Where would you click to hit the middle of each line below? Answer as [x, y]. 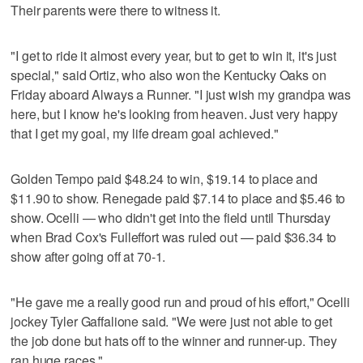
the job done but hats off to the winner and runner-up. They [174, 340]
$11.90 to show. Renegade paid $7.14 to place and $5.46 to [178, 198]
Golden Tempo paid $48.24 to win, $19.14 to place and [164, 178]
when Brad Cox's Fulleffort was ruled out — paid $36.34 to [174, 237]
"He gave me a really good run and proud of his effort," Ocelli [180, 301]
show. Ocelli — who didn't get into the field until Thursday [171, 217]
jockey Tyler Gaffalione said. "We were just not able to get [172, 321]
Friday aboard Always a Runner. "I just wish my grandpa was [181, 94]
